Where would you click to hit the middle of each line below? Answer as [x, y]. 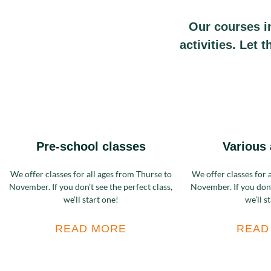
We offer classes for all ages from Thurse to [91, 174]
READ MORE [91, 229]
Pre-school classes [91, 146]
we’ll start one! [91, 199]
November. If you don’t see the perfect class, [91, 187]
